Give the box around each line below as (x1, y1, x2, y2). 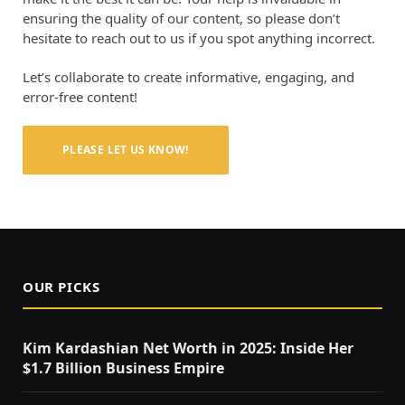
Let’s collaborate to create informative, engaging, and (23, 67, 354, 86)
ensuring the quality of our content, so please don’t (23, 8, 340, 27)
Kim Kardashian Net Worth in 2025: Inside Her (23, 337, 353, 358)
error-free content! (23, 87, 137, 106)
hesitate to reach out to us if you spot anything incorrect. (23, 28, 375, 47)
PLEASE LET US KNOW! (62, 141, 189, 157)
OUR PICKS (23, 277, 100, 296)
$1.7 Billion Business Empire (23, 357, 224, 378)
